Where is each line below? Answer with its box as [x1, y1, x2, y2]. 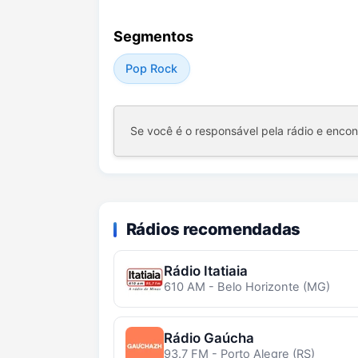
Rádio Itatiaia [163, 262, 248, 279]
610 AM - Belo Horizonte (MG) [163, 279, 330, 294]
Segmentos [113, 27, 193, 45]
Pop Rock [125, 61, 178, 75]
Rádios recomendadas [125, 219, 300, 240]
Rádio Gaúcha [163, 329, 254, 346]
